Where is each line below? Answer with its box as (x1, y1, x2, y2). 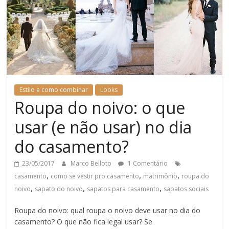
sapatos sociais (164, 184, 209, 193)
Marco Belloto (71, 158, 113, 168)
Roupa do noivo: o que (14, 96, 186, 119)
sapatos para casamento (87, 184, 160, 193)
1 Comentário (126, 158, 168, 168)
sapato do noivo (35, 184, 83, 193)
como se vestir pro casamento (51, 171, 140, 180)
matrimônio (143, 171, 178, 180)
